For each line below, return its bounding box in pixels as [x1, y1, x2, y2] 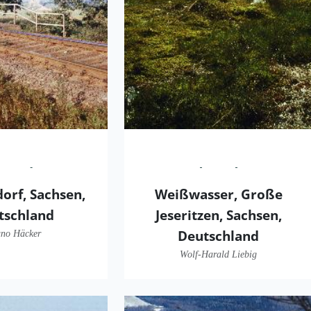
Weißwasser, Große [154, 184, 283, 203]
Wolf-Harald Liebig [180, 248, 258, 260]
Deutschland [178, 226, 260, 245]
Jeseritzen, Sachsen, [155, 205, 282, 224]
